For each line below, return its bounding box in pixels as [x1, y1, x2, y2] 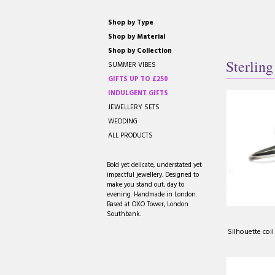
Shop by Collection [108, 45, 172, 56]
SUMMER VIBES [108, 59, 156, 71]
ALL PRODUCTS [108, 130, 153, 141]
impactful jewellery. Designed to [107, 169, 199, 180]
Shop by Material [108, 31, 165, 42]
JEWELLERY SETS [108, 101, 160, 113]
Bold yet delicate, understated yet [107, 159, 202, 171]
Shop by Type [108, 17, 153, 28]
